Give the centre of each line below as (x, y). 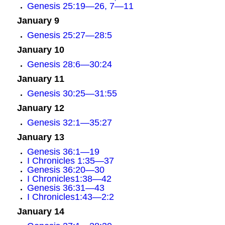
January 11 (40, 79)
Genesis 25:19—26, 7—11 (80, 6)
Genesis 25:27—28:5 (69, 35)
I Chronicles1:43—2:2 (70, 197)
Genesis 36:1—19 (63, 152)
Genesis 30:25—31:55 (72, 93)
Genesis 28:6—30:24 (69, 64)
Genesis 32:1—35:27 (69, 123)
